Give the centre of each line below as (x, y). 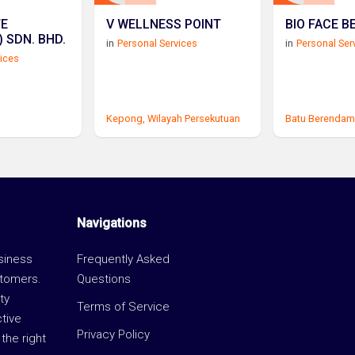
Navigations (111, 223)
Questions (103, 279)
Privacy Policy (113, 334)
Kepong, (126, 118)
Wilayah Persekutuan (194, 118)
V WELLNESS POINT (164, 24)
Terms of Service (123, 306)
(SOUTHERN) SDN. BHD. (36, 39)
